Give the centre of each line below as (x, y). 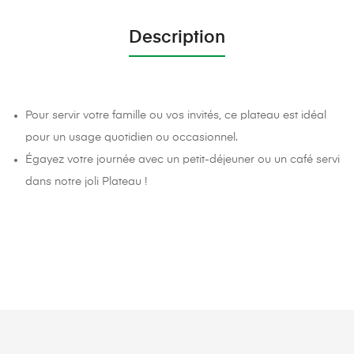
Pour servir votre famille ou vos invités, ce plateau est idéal (176, 115)
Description (177, 38)
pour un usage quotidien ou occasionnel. (132, 137)
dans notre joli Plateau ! (87, 181)
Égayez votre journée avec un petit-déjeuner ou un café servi (183, 159)
